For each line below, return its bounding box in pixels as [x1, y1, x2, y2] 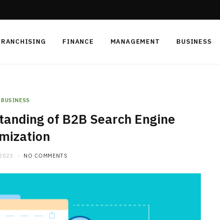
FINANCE [62, 37, 94, 46]
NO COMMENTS [24, 152, 68, 159]
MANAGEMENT [110, 37, 160, 46]
